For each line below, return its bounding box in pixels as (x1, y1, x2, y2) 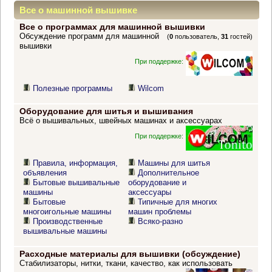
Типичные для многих (138, 197, 218, 207)
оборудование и (128, 178, 187, 188)
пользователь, (173, 33, 222, 41)
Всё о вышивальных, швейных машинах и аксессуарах (19, 116, 222, 126)
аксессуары (128, 188, 172, 197)
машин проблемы (128, 207, 192, 217)
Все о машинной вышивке (19, 5, 137, 16)
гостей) (228, 33, 253, 41)
